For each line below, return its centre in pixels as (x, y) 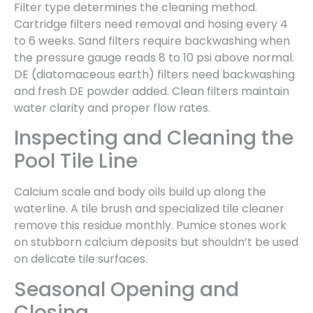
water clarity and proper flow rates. (112, 108)
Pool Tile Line (76, 161)
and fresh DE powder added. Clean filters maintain (152, 92)
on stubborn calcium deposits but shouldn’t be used (156, 242)
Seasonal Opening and (126, 289)
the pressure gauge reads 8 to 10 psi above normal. (154, 58)
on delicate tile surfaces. (81, 259)
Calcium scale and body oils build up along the (140, 192)
